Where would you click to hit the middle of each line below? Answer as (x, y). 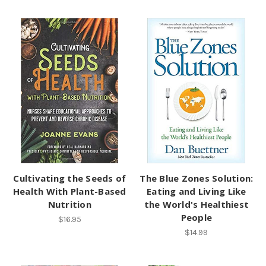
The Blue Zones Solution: (197, 178)
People (196, 218)
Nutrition (69, 205)
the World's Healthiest (196, 205)
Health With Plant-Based (69, 191)
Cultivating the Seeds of (70, 178)
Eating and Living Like (197, 191)
